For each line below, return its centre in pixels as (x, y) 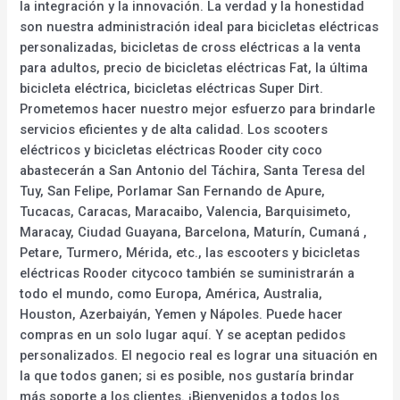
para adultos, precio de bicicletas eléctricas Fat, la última (194, 67)
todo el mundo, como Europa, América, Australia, (171, 293)
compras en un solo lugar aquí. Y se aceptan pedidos (183, 334)
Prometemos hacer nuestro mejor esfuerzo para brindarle (198, 108)
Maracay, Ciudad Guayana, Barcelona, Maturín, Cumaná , (194, 232)
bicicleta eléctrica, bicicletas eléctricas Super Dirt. (172, 88)
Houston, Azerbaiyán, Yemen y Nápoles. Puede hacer (182, 314)
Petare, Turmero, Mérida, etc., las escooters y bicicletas (190, 252)
